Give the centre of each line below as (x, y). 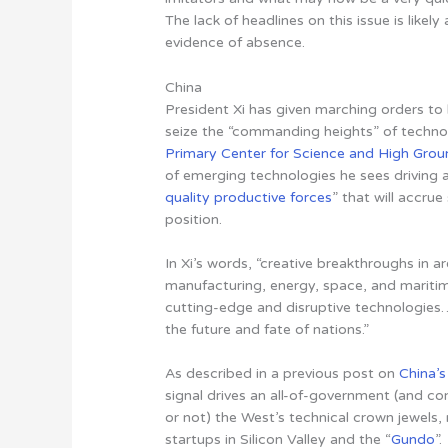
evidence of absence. (235, 43)
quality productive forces (249, 197)
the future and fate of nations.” (267, 330)
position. (194, 219)
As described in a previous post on (282, 374)
